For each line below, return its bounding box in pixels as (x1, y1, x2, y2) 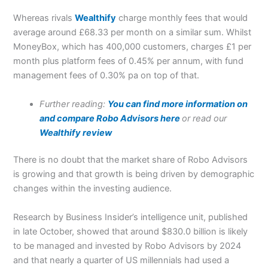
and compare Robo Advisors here (39, 112, 182, 124)
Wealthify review (39, 127, 112, 138)
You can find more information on (108, 98, 248, 109)
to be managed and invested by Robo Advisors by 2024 (13, 240, 242, 251)
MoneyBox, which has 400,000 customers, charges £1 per (13, 41, 252, 53)
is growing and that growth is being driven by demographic (13, 169, 255, 180)
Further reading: (39, 98, 108, 109)
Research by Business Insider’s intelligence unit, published (13, 211, 248, 223)
